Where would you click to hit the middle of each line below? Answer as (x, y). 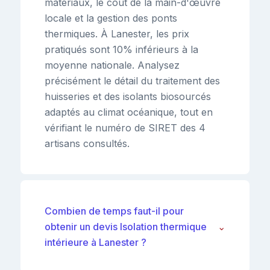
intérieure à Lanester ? (96, 242)
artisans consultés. (87, 143)
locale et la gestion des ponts (111, 18)
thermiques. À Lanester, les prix (117, 33)
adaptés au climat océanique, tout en (129, 112)
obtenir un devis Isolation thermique (126, 226)
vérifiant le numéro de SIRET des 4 (125, 127)
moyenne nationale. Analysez (112, 65)
